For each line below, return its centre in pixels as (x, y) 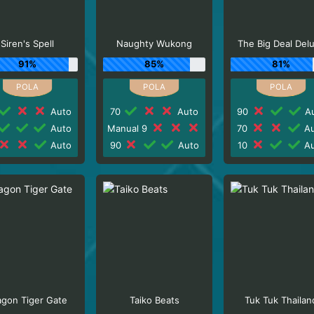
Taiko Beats (154, 300)
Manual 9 (129, 128)
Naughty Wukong (155, 43)
